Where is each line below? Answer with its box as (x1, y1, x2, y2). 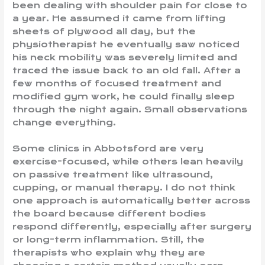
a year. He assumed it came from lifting (12, 13, 226, 24)
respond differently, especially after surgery (12, 221, 252, 232)
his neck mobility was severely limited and (12, 52, 238, 63)
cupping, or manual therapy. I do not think (12, 182, 236, 193)
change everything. (12, 117, 117, 128)
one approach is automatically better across (12, 195, 251, 206)
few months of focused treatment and (12, 78, 222, 89)
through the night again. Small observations (12, 104, 248, 115)
